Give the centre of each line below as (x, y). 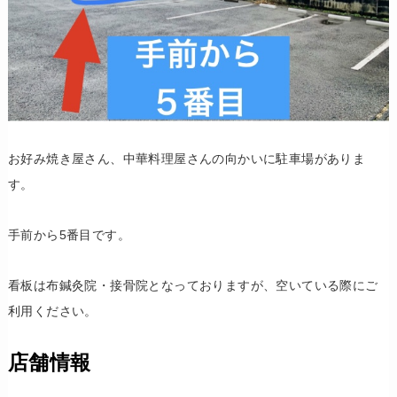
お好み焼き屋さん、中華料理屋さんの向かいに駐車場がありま (187, 158)
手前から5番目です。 (69, 234)
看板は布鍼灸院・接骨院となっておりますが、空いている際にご (193, 285)
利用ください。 (52, 311)
